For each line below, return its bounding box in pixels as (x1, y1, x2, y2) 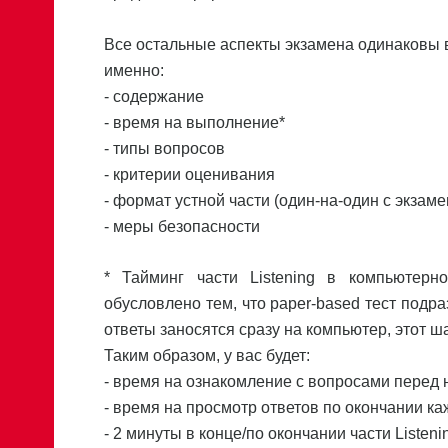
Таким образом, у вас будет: (104, 347, 310, 364)
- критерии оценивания (104, 166, 275, 183)
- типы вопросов (104, 140, 225, 157)
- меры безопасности (104, 218, 260, 235)
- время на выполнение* (104, 114, 285, 131)
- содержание (104, 88, 204, 105)
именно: (104, 62, 164, 79)
